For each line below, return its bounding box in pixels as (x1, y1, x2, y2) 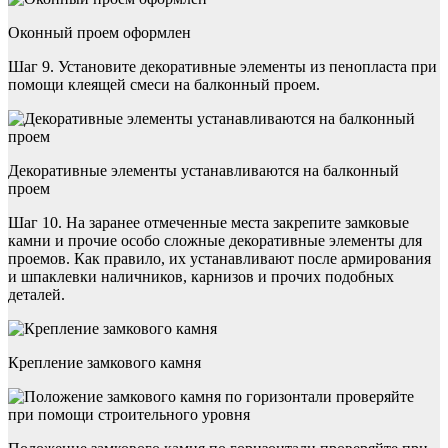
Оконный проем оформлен (8, 24, 191, 42)
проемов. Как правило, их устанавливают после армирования (8, 250, 431, 268)
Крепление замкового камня (8, 354, 201, 372)
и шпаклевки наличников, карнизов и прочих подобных (8, 268, 394, 286)
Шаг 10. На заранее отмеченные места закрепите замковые (8, 214, 409, 232)
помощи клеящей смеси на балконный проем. (8, 76, 320, 94)
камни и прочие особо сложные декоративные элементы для (8, 232, 422, 250)
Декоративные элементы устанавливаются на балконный (8, 162, 399, 180)
